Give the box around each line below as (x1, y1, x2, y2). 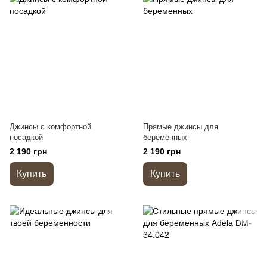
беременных (143, 133, 187, 142)
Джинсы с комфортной (10, 122, 91, 131)
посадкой (10, 133, 43, 142)
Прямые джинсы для (143, 122, 218, 131)
